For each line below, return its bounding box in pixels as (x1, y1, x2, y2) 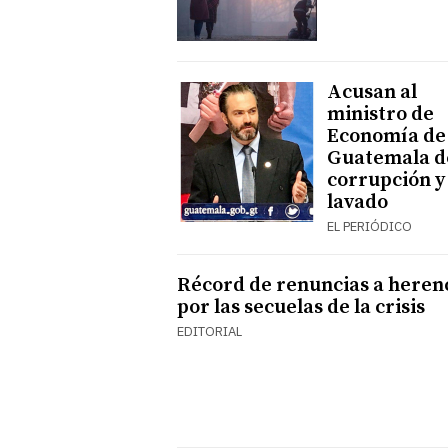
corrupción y (327, 167, 445, 193)
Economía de (327, 123, 446, 149)
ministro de (327, 101, 434, 127)
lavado (327, 189, 388, 215)
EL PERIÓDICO (327, 217, 412, 235)
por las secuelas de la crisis (177, 294, 425, 320)
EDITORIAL (177, 322, 242, 340)
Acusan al (327, 79, 417, 105)
